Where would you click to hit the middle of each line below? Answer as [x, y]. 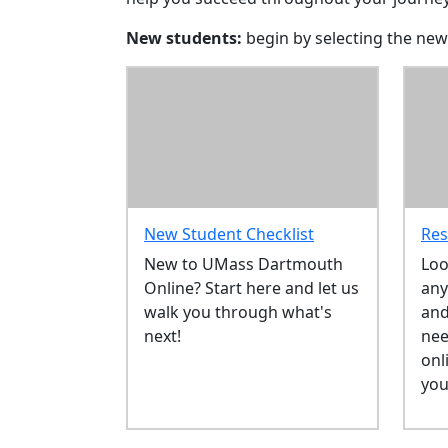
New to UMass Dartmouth [244, 264]
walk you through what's [238, 312]
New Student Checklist [229, 234]
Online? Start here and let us [252, 288]
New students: [184, 38]
